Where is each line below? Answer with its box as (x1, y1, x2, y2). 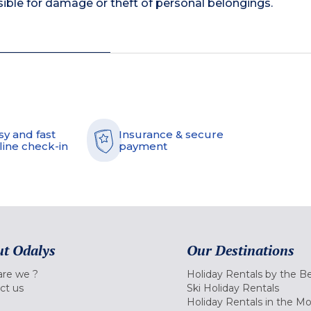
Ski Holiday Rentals (187, 282, 279, 295)
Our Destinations (187, 241, 294, 260)
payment (119, 140, 167, 153)
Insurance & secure (119, 128, 224, 142)
